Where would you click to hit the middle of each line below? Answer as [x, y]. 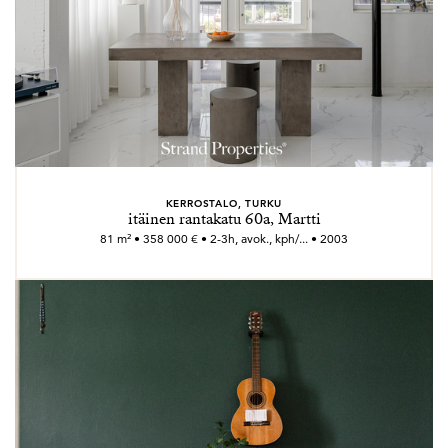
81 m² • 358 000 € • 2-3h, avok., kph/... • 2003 [224, 238]
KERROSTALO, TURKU [224, 203]
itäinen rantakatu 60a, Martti [224, 219]
